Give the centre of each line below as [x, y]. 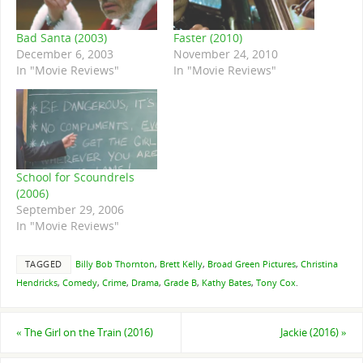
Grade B [180, 282]
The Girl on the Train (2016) [87, 333]
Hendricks [36, 282]
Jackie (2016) [311, 333]
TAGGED [43, 264]
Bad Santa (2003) [61, 38]
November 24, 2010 [226, 54]
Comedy [79, 282]
